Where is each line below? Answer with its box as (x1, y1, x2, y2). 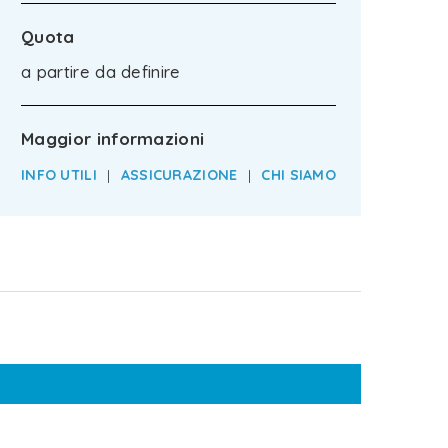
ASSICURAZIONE (120, 166, 238, 184)
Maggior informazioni (21, 128, 205, 149)
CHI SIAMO (261, 166, 336, 184)
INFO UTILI (21, 166, 97, 184)
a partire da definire (21, 62, 181, 82)
